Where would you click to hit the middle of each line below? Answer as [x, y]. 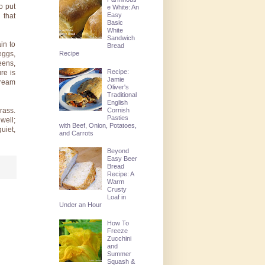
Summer [119, 253]
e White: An [123, 7]
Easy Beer [122, 159]
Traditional [122, 94]
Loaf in [117, 197]
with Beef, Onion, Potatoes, [98, 125]
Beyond [118, 151]
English [118, 102]
